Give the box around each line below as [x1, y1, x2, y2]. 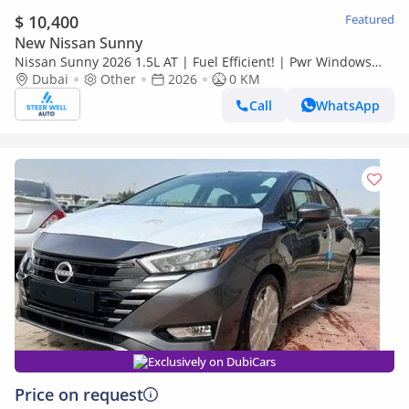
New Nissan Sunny [15, 33, 142, 53]
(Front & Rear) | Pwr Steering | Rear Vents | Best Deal [15, 70, 343, 88]
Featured [345, 11, 394, 27]
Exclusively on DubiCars [148, 353, 276, 370]
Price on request [15, 383, 143, 405]
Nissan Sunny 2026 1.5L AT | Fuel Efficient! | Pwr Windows [15, 53, 372, 70]
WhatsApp [316, 96, 380, 114]
